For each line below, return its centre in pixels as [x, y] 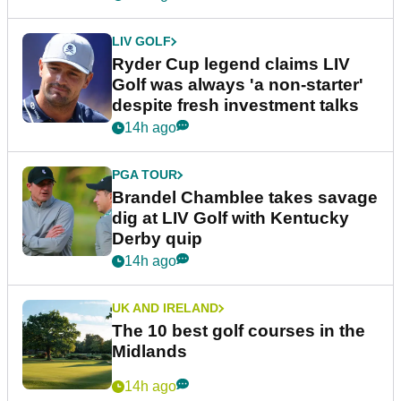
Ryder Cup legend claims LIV [231, 64]
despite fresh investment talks [235, 106]
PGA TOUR [145, 175]
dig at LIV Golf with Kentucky [230, 218]
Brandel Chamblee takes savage [245, 198]
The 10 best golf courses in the [239, 331]
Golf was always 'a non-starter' [238, 85]
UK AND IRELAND [165, 308]
